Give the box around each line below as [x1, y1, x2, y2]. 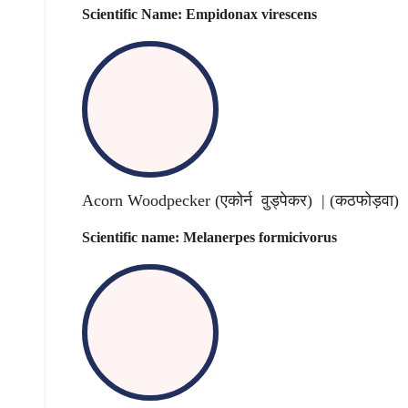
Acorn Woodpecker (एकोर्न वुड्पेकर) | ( [82, 191, 335, 210]
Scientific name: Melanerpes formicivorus [82, 229, 337, 245]
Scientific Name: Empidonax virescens [82, 6, 317, 23]
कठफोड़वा [335, 191, 393, 210]
